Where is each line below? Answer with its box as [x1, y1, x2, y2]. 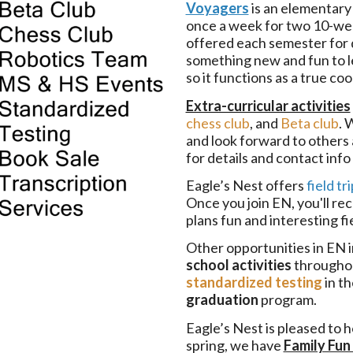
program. [258, 291, 317, 309]
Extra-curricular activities [185, 96, 351, 114]
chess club [185, 113, 250, 132]
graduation [185, 291, 258, 309]
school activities [185, 256, 292, 274]
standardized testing [185, 273, 322, 292]
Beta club [280, 113, 339, 132]
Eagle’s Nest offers [185, 176, 307, 194]
